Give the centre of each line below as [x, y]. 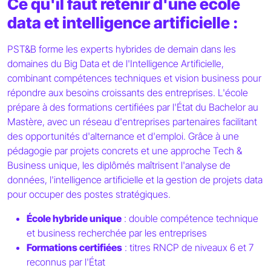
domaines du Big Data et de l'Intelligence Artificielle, [116, 64]
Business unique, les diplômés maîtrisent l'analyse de [119, 165]
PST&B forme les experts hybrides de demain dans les [122, 49]
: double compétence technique [190, 219]
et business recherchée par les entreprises [117, 233]
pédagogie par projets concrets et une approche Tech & [125, 151]
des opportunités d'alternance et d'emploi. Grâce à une [123, 136]
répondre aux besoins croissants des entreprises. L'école [128, 93]
